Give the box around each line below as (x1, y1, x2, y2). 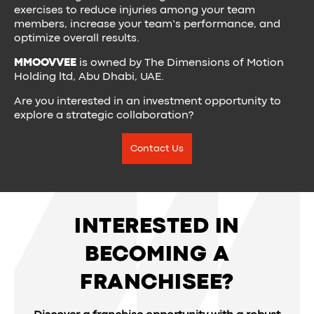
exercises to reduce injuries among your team (14, 6, 255, 15)
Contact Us (130, 144, 184, 153)
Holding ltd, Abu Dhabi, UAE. (14, 72, 164, 82)
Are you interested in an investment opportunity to (14, 97, 281, 107)
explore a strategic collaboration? (14, 111, 193, 121)
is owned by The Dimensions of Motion (76, 58, 284, 68)
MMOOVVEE (14, 58, 76, 68)
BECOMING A (85, 245, 229, 265)
